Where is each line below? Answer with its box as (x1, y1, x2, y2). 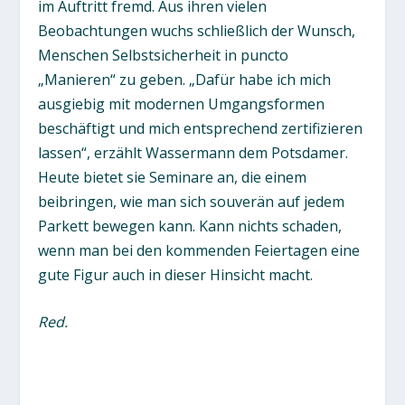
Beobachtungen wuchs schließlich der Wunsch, (38, 20, 356, 41)
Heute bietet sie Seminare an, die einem (38, 166, 307, 187)
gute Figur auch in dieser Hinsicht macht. (38, 264, 314, 285)
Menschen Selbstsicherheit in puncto (38, 44, 289, 65)
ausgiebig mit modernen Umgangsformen (38, 93, 325, 114)
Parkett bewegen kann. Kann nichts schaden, (38, 215, 343, 236)
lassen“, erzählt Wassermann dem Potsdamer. (38, 142, 349, 163)
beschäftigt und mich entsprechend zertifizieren (38, 118, 363, 138)
